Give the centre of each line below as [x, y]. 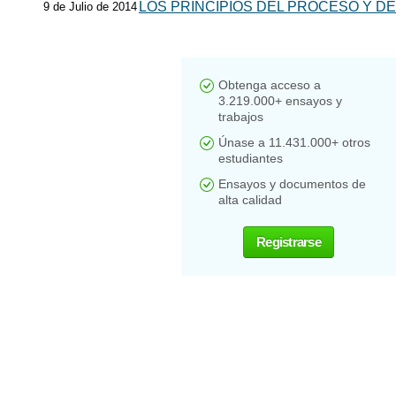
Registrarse [289, 242]
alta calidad [250, 200]
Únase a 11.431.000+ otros [294, 142]
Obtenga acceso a [270, 85]
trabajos [241, 117]
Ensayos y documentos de [292, 184]
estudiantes [251, 158]
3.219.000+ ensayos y [280, 101]
